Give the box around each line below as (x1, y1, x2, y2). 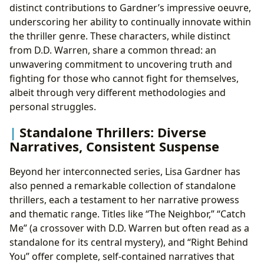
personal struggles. (9, 100, 96, 113)
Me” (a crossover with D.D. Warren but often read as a (9, 222, 249, 235)
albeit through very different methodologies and (9, 85, 226, 99)
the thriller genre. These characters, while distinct (9, 29, 230, 42)
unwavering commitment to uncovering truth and (9, 57, 232, 71)
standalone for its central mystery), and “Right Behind (9, 236, 248, 249)
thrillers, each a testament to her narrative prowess (9, 193, 239, 207)
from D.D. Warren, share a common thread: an (9, 43, 216, 57)
